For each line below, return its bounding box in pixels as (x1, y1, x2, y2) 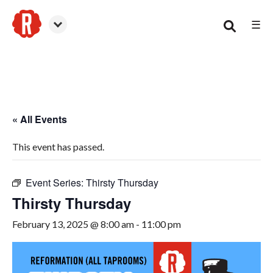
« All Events (12, 112, 67, 126)
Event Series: (26, 175, 86, 190)
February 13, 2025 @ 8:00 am (12, 218, 134, 230)
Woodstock (12, 38, 62, 50)
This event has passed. (12, 141, 104, 152)
